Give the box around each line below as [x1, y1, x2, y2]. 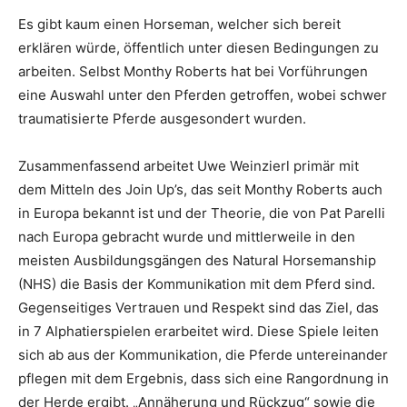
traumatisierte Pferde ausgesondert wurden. [18, 109, 306, 127]
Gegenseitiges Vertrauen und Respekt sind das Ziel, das [18, 298, 379, 316]
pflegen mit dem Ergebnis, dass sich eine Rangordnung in [18, 369, 389, 387]
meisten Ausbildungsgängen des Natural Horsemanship [18, 251, 376, 269]
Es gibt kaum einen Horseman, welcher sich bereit [18, 15, 341, 33]
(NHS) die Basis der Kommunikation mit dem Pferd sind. [18, 274, 375, 293]
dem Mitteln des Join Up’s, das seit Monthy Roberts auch [18, 180, 382, 198]
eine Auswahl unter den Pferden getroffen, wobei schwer [18, 85, 387, 104]
